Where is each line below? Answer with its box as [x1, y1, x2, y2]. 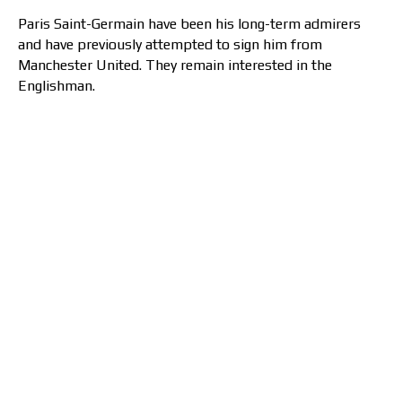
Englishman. [18, 77, 95, 95]
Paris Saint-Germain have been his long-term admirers [18, 15, 361, 33]
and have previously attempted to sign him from [18, 36, 322, 54]
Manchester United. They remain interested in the [18, 57, 332, 74]
